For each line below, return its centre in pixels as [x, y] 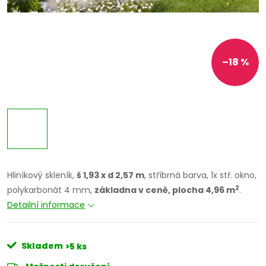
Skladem [41, 246]
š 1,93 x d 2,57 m [110, 175]
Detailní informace [46, 205]
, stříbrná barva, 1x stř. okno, [200, 175]
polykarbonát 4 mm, [51, 190]
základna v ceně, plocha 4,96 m [165, 190]
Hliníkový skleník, [42, 175]
